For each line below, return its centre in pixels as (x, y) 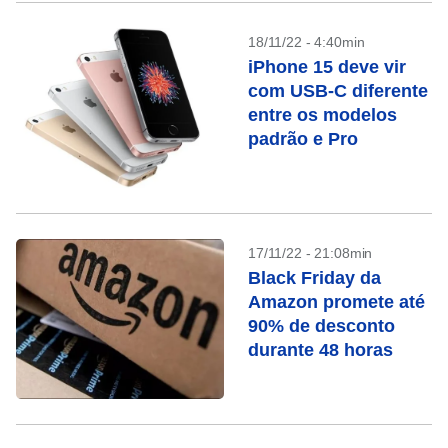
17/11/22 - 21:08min (310, 253)
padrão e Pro (303, 139)
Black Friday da (314, 278)
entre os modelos (322, 115)
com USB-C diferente (338, 91)
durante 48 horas (320, 350)
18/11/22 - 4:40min (306, 42)
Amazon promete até (336, 302)
